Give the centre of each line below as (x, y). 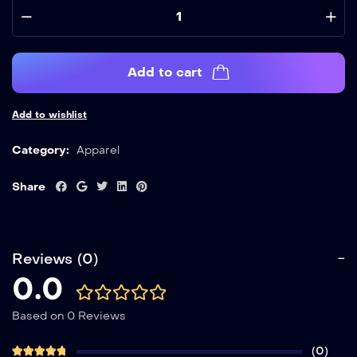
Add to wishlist (49, 114)
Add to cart (165, 72)
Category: (41, 150)
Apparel (98, 150)
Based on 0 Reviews (69, 316)
